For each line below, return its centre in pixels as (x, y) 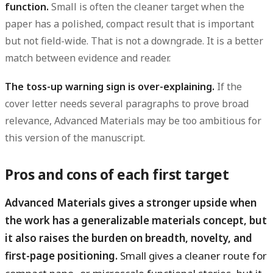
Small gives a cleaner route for (192, 256)
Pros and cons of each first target (117, 175)
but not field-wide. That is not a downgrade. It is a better (134, 41)
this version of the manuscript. (75, 138)
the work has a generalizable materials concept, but (136, 221)
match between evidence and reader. (88, 58)
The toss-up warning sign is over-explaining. (110, 87)
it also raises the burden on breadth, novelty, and (129, 238)
